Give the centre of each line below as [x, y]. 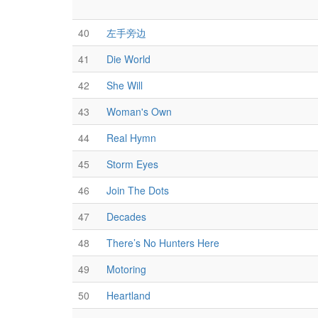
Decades [126, 216]
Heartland [128, 295]
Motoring [126, 269]
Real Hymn [131, 138]
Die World [128, 59]
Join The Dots [138, 190]
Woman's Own [139, 111]
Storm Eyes [132, 164]
